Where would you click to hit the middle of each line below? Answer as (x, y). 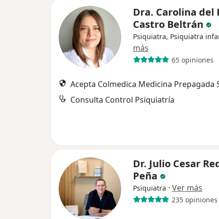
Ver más (187, 188)
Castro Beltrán (168, 24)
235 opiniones (194, 199)
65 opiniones (192, 60)
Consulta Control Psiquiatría (122, 100)
